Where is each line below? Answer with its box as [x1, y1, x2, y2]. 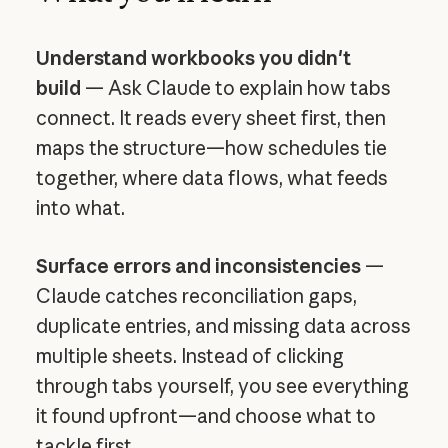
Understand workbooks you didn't [35, 45, 351, 70]
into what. [35, 195, 125, 220]
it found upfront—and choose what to [35, 404, 376, 429]
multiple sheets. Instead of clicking [35, 344, 344, 369]
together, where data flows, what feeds [35, 165, 388, 190]
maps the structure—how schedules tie [35, 135, 387, 160]
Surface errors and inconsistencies [35, 254, 361, 279]
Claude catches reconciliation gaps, [35, 284, 357, 309]
